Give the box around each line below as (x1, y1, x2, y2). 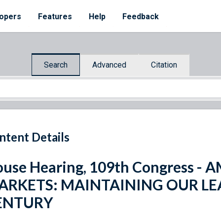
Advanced (92, 60, 126, 70)
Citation (151, 60, 177, 70)
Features (38, 12, 72, 21)
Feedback (122, 12, 159, 21)
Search (44, 60, 68, 70)
